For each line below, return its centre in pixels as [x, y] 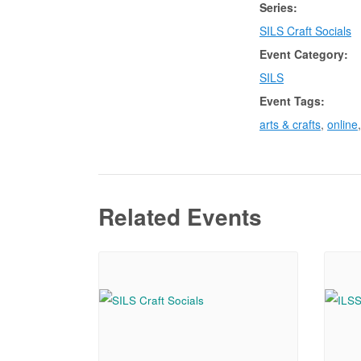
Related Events [180, 216]
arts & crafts [290, 124]
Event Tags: [292, 100]
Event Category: [304, 54]
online [342, 124]
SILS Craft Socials [305, 30]
